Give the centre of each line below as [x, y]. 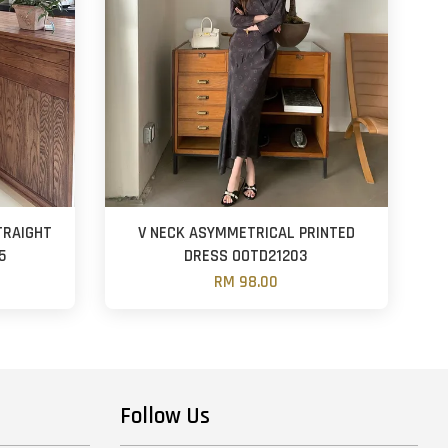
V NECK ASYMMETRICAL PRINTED [246, 234]
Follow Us [164, 417]
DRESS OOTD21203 [246, 257]
